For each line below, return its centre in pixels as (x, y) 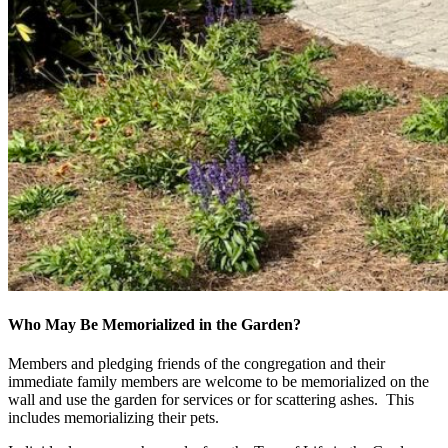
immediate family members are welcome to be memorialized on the (218, 382)
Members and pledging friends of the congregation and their (196, 364)
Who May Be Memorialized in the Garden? (154, 325)
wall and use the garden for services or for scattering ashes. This (211, 400)
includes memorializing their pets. (115, 418)
